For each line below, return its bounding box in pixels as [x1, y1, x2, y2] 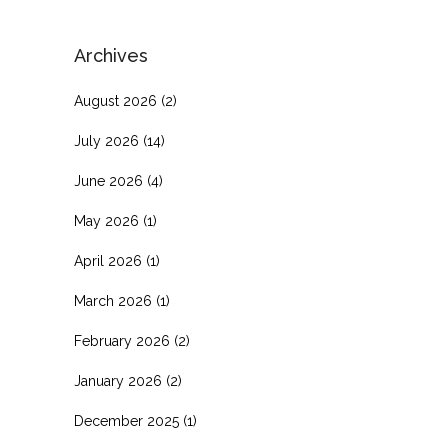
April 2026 [74, 253, 142, 270]
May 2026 [74, 213, 139, 230]
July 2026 [74, 133, 139, 150]
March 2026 [74, 293, 152, 310]
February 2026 [74, 333, 170, 350]
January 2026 [74, 373, 162, 390]
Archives [74, 45, 148, 67]
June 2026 [74, 173, 143, 190]
